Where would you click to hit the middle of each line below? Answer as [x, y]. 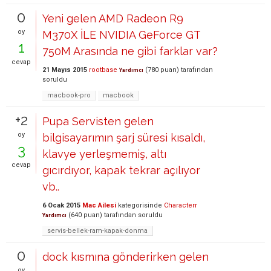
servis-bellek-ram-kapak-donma [97, 231]
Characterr [181, 205]
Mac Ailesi [99, 205]
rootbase [103, 70]
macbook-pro [69, 95]
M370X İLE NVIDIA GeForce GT [121, 35]
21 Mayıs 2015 [65, 70]
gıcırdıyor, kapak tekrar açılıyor [121, 170]
